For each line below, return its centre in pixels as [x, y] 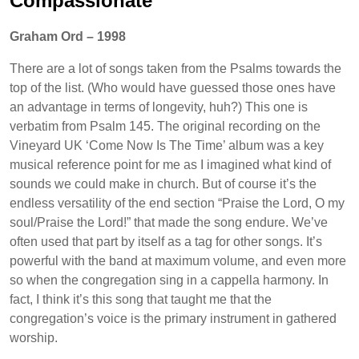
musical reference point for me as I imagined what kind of [170, 165]
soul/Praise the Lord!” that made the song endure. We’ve [169, 223]
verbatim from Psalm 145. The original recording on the [165, 127]
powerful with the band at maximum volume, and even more [178, 261]
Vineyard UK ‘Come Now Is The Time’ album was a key [167, 146]
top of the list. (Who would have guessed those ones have [173, 88]
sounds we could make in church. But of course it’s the [163, 184]
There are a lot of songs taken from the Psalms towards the [175, 69]
